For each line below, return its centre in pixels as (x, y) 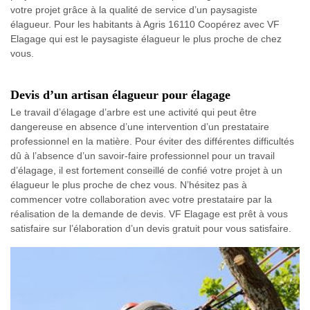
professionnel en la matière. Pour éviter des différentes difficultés (152, 141)
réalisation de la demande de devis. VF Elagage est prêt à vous (149, 214)
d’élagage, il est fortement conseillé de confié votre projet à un (146, 170)
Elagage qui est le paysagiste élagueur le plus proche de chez (146, 39)
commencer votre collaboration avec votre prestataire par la (141, 199)
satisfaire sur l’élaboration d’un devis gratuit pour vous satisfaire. (151, 228)
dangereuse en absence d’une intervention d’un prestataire (140, 127)
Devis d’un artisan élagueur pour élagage (120, 95)
